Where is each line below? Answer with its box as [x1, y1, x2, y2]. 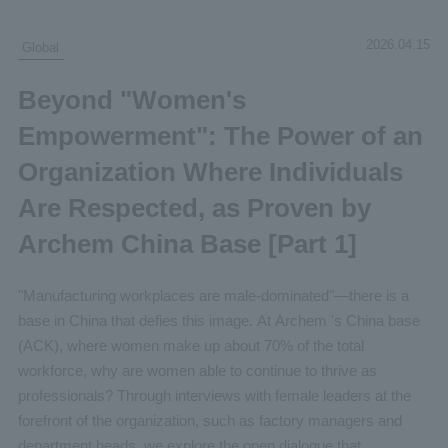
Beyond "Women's [17, 84, 246, 115]
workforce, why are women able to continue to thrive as [17, 362, 377, 380]
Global [22, 39, 60, 55]
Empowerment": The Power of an [17, 120, 423, 151]
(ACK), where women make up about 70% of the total [17, 337, 364, 355]
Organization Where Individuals [17, 156, 403, 187]
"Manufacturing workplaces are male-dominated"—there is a [17, 287, 409, 305]
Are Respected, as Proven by [17, 192, 371, 223]
